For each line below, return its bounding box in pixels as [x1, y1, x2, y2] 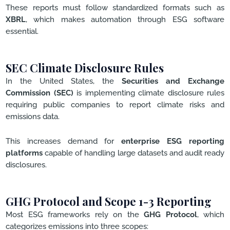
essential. [6, 27, 39, 36]
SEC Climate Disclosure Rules [6, 60, 164, 75]
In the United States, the [6, 76, 122, 85]
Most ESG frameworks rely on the [6, 209, 144, 219]
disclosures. [6, 160, 47, 169]
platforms [6, 148, 43, 158]
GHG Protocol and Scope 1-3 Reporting [6, 193, 212, 209]
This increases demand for [6, 137, 122, 146]
